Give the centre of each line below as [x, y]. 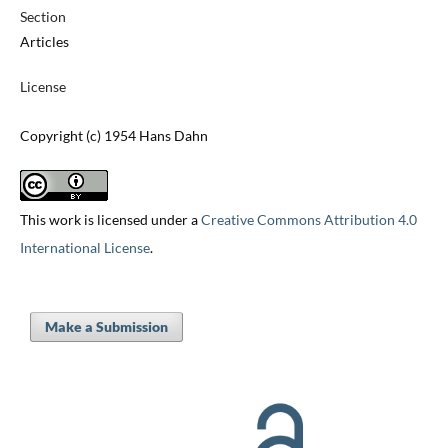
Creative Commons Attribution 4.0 [308, 220]
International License [84, 248]
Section [42, 17]
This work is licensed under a [110, 220]
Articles [44, 42]
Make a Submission [106, 327]
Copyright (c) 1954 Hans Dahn [113, 136]
